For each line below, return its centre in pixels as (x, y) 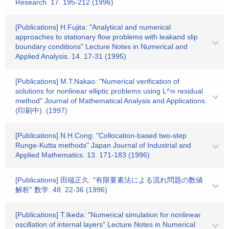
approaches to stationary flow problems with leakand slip (107, 37)
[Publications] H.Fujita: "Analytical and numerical (93, 27)
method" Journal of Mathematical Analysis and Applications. (111, 101)
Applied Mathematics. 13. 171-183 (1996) (83, 155)
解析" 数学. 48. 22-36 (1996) (61, 190)
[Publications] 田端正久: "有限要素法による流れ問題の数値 (109, 180)
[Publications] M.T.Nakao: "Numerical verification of (97, 81)
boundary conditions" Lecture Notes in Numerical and (101, 47)
